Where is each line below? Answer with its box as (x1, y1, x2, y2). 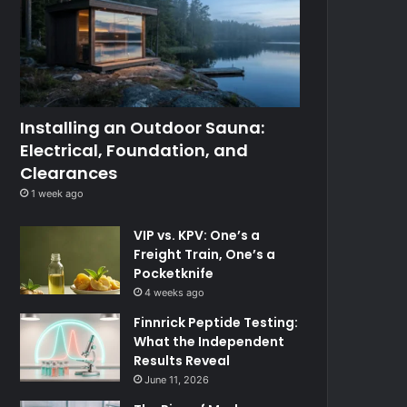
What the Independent (134, 332, 285, 351)
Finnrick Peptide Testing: (134, 313, 299, 332)
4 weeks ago (144, 285, 205, 299)
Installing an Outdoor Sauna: (20, 115, 265, 139)
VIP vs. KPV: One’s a (134, 225, 261, 244)
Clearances (20, 161, 118, 184)
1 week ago (31, 186, 84, 200)
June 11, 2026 (144, 372, 210, 386)
